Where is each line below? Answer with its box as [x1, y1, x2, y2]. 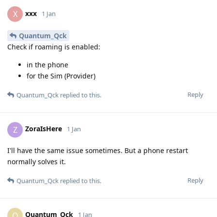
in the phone [27, 60, 68, 69]
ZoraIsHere [25, 124, 62, 134]
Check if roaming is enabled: [7, 42, 100, 51]
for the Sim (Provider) [27, 71, 95, 80]
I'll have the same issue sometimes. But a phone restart [7, 145, 188, 155]
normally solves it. [7, 156, 66, 166]
